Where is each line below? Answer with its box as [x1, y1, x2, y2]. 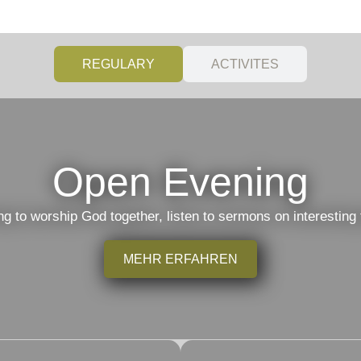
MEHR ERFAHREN [123, 252, 238, 266]
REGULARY [82, 57, 155, 71]
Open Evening [52, 160, 309, 205]
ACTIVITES [211, 57, 279, 71]
